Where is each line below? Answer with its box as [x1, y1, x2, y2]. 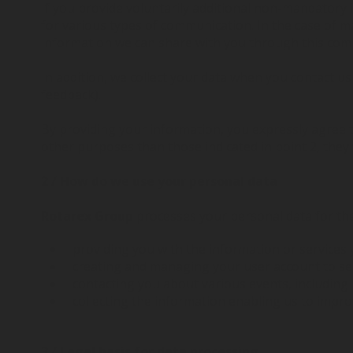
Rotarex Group [41, 207, 136, 225]
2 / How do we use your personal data [41, 173, 277, 190]
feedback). [41, 86, 101, 103]
